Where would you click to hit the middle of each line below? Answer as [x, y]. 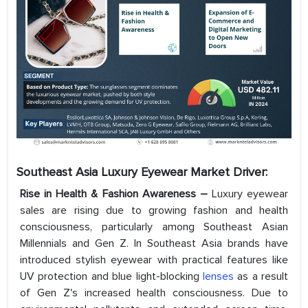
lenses [218, 277]
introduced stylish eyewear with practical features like [154, 260]
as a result [261, 277]
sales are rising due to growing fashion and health [154, 211]
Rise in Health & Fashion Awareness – [114, 194]
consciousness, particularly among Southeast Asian [154, 227]
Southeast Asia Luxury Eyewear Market [125, 172]
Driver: [250, 172]
